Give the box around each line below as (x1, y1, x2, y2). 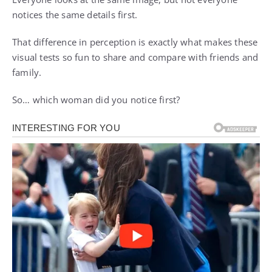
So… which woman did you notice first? (12, 93, 180, 106)
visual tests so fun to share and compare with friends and (12, 51, 259, 64)
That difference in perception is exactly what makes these (12, 36, 258, 49)
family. (12, 66, 42, 79)
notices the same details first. (12, 8, 138, 21)
